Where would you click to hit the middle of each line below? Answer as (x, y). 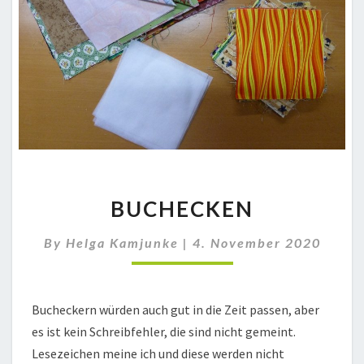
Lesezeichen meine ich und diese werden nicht (158, 354)
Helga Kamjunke (122, 243)
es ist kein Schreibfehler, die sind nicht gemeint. (164, 332)
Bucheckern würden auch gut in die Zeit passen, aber (175, 310)
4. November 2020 (256, 243)
